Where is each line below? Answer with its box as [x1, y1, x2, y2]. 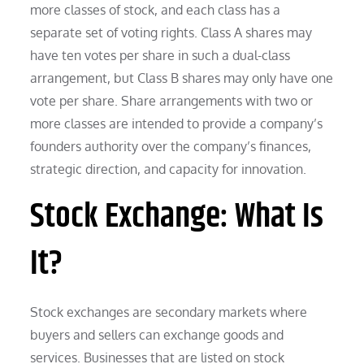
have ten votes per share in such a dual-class [30, 46, 291, 63]
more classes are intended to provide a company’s [30, 115, 323, 132]
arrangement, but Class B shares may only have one [30, 69, 334, 86]
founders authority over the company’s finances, [30, 137, 312, 154]
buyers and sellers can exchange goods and [30, 326, 284, 343]
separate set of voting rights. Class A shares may [30, 24, 313, 41]
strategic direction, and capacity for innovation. [30, 160, 307, 177]
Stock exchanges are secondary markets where [30, 303, 308, 320]
